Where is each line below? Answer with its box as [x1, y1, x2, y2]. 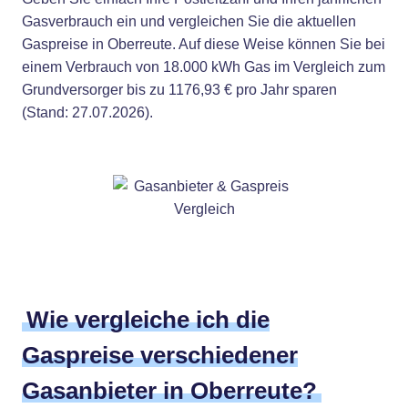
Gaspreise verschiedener [22, 342, 298, 369]
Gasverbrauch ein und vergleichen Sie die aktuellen [22, 14, 356, 29]
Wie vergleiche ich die [26, 306, 270, 333]
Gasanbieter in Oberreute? [22, 377, 317, 404]
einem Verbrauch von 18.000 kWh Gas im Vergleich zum [22, 59, 385, 75]
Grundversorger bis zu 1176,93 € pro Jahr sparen [22, 82, 337, 97]
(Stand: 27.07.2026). [22, 105, 153, 120]
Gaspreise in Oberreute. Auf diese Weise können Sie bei [22, 36, 385, 52]
